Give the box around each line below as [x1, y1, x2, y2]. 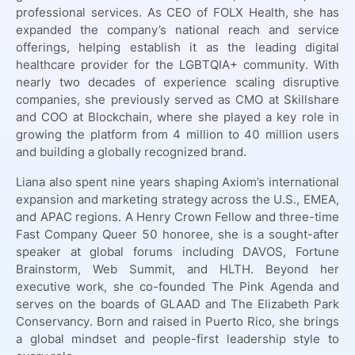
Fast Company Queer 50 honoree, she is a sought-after [16, 227, 339, 242]
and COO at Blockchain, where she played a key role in [16, 110, 339, 124]
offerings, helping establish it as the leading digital [16, 40, 339, 55]
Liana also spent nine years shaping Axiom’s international [16, 175, 339, 189]
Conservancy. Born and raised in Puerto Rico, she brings [16, 315, 339, 329]
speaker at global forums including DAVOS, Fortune [16, 245, 339, 259]
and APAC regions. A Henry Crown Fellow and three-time [16, 210, 339, 224]
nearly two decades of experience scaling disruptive [16, 75, 339, 90]
